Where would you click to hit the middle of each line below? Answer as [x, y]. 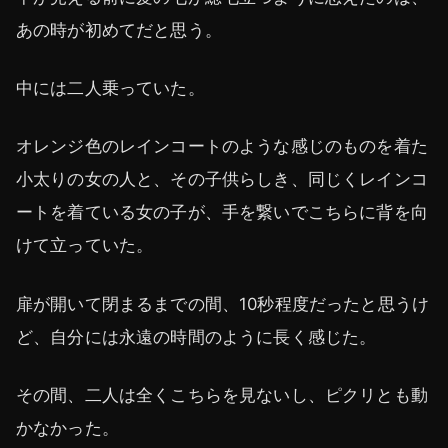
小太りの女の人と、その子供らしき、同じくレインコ [222, 179]
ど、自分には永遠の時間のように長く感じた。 [196, 336]
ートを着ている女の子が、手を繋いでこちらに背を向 [222, 212]
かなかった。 [67, 427]
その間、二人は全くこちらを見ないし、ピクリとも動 [222, 394]
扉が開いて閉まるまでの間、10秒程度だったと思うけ [223, 303]
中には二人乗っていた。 [110, 88]
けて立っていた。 [85, 245]
